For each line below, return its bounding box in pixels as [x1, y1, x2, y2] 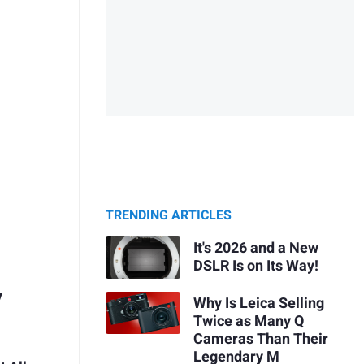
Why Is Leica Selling [193, 292, 324, 314]
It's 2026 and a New [193, 236, 318, 259]
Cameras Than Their [193, 327, 328, 350]
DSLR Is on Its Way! [193, 254, 318, 277]
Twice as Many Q [193, 310, 304, 332]
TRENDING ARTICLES [106, 206, 232, 226]
